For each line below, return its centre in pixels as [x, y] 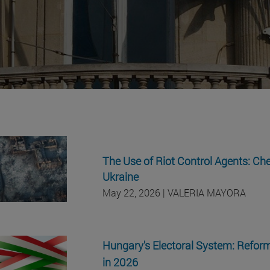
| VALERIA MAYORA [203, 192]
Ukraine [121, 176]
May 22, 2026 [131, 192]
